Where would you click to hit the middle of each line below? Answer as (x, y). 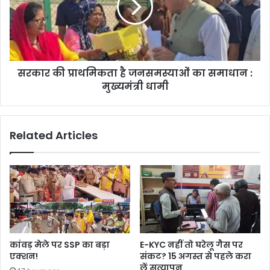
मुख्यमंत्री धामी (135, 87)
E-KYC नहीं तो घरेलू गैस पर (191, 245)
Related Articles (54, 136)
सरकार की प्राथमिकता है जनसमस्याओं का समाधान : (135, 74)
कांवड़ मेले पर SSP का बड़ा (60, 245)
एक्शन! (24, 256)
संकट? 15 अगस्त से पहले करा (196, 256)
